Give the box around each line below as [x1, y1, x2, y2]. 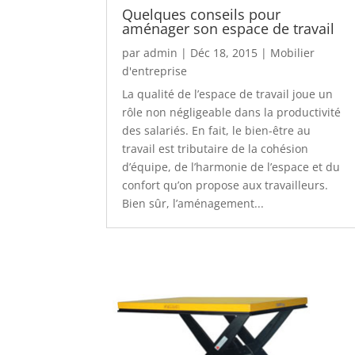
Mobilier [270, 44, 315, 60]
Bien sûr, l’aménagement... [122, 195, 265, 211]
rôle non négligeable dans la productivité [122, 104, 342, 120]
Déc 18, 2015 [190, 44, 258, 60]
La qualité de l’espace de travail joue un [122, 86, 334, 101]
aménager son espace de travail [122, 18, 335, 38]
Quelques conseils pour [122, 4, 281, 24]
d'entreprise [122, 63, 188, 78]
